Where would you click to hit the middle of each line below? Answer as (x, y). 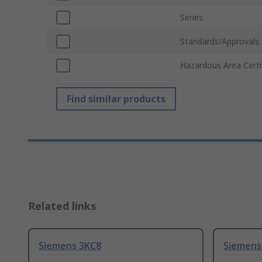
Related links (62, 206)
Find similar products (116, 99)
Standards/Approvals (220, 42)
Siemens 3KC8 (70, 246)
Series (192, 18)
